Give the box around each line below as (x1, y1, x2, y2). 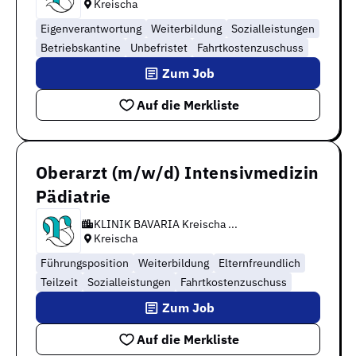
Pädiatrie (36, 185, 111, 208)
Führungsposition (41, 256, 129, 271)
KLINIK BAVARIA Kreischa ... (94, 216, 238, 231)
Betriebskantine (41, 41, 121, 56)
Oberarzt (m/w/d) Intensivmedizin (36, 161, 319, 184)
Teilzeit (41, 275, 78, 290)
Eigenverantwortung (41, 21, 141, 37)
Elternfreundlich (219, 256, 300, 271)
